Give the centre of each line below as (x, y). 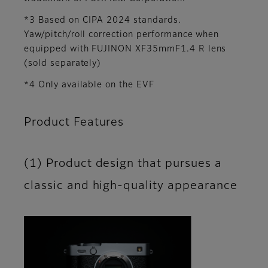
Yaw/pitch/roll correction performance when (122, 35)
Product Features (74, 123)
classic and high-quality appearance (133, 186)
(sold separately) (63, 64)
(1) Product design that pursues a (123, 164)
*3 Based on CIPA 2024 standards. (103, 21)
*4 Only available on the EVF (89, 85)
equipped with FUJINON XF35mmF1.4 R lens (125, 49)
